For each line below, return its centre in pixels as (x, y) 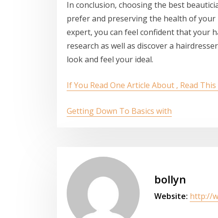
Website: (171, 196)
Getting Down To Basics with (119, 111)
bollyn (170, 179)
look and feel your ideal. (110, 60)
